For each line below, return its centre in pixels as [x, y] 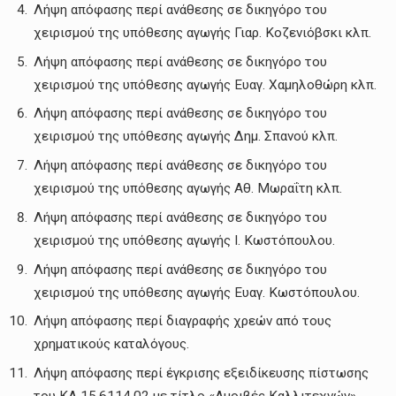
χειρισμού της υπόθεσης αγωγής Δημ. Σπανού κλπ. [186, 137]
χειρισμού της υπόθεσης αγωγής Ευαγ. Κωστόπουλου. [197, 292]
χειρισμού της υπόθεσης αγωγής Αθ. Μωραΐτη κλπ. [188, 189]
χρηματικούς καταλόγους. [111, 344]
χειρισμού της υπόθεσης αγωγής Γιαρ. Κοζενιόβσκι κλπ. [202, 32]
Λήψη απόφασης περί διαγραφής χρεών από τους [183, 321]
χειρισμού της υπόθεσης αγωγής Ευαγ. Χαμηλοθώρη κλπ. [205, 84]
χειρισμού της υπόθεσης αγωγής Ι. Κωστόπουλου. [184, 240]
